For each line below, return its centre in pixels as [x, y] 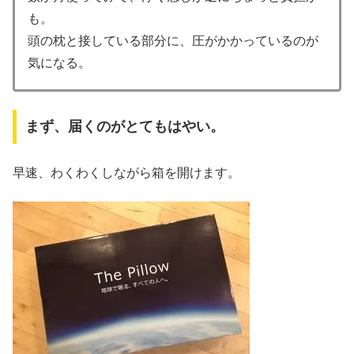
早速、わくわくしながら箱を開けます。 [126, 172]
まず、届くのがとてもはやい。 [124, 127]
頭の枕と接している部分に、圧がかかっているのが [173, 40]
